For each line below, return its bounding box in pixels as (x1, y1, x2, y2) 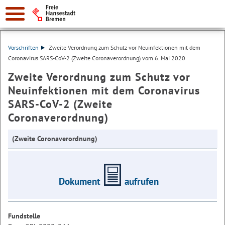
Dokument (59, 175, 100, 187)
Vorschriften (8, 44, 39, 51)
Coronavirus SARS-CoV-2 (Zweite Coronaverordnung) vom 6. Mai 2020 (8, 54, 185, 62)
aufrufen (125, 175, 159, 187)
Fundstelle (8, 211, 40, 220)
